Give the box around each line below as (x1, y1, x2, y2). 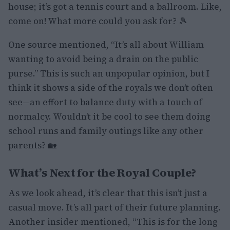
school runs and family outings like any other (8, 125, 203, 137)
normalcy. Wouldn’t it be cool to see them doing (8, 110, 210, 123)
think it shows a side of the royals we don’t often (8, 82, 213, 94)
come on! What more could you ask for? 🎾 (8, 15, 187, 27)
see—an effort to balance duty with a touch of (8, 96, 202, 108)
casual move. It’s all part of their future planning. (8, 201, 221, 214)
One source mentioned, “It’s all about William (8, 39, 204, 51)
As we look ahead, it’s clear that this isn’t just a (8, 187, 207, 199)
